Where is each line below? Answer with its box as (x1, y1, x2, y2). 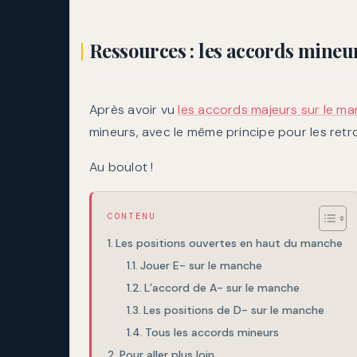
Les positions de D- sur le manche (143, 303, 324, 318)
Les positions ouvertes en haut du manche (115, 236, 343, 251)
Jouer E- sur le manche (139, 258, 262, 273)
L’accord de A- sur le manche (143, 280, 300, 296)
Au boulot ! (89, 159, 154, 176)
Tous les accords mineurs (144, 325, 279, 340)
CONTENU (108, 210, 156, 222)
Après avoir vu (89, 101, 178, 119)
